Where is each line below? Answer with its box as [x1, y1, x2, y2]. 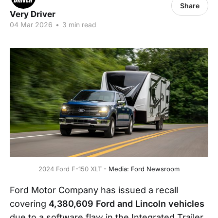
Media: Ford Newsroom [109, 165, 180, 173]
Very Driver [10, 9, 55, 19]
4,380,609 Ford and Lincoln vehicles [49, 199, 204, 209]
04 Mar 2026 [10, 20, 53, 29]
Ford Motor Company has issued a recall [10, 185, 178, 196]
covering [10, 199, 49, 209]
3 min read [60, 20, 96, 29]
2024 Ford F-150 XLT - [38, 165, 109, 173]
